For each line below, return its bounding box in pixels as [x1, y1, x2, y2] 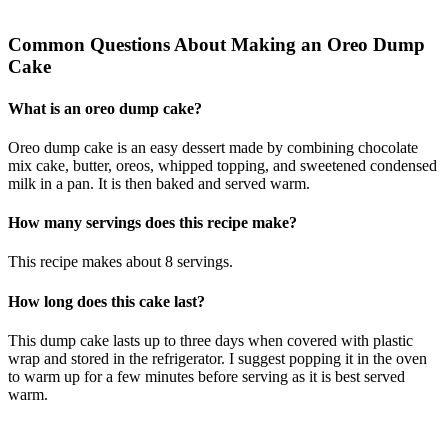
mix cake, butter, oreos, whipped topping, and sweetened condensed [8, 156, 437, 174]
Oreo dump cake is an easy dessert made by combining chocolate [8, 138, 418, 156]
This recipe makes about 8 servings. [8, 253, 233, 271]
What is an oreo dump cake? [8, 99, 202, 117]
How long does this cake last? [8, 292, 205, 310]
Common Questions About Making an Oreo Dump [8, 34, 425, 56]
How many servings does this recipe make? [8, 214, 297, 232]
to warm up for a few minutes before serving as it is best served [8, 367, 405, 385]
